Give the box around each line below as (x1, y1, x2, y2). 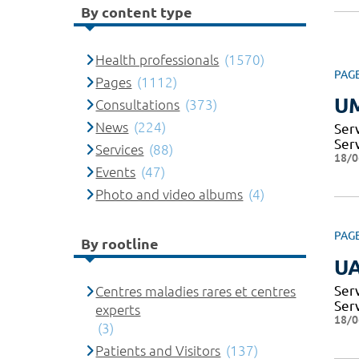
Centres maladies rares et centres (95, 284, 296, 299)
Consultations (95, 97, 180, 112)
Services (95, 142, 144, 157)
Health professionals (95, 52, 220, 67)
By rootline (81, 235, 159, 252)
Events (95, 164, 136, 179)
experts (95, 302, 141, 317)
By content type (81, 3, 192, 20)
